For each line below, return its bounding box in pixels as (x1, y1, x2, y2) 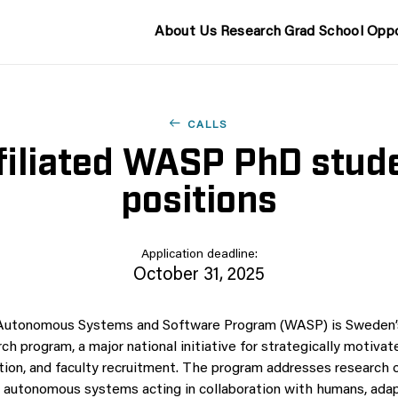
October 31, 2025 (133, 267, 265, 284)
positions (121, 174, 277, 219)
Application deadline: (140, 249, 258, 261)
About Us (155, 25, 217, 39)
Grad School (284, 25, 363, 39)
